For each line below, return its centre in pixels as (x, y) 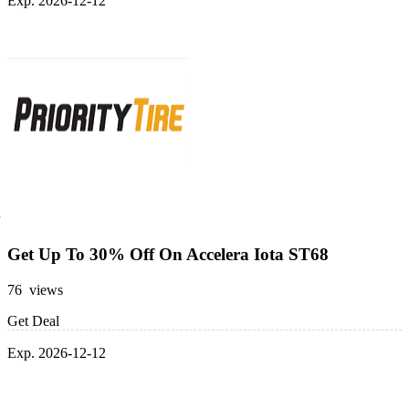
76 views (35, 290)
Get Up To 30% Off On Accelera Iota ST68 (168, 255)
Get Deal (33, 321)
